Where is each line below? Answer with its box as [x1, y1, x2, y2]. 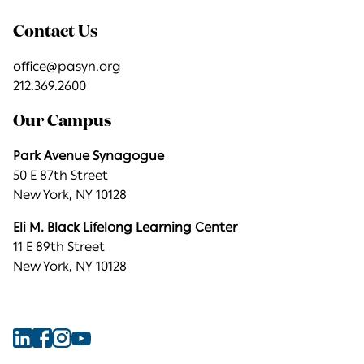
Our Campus [13, 113, 111, 130]
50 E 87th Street [13, 167, 108, 184]
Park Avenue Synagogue [13, 148, 164, 164]
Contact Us [13, 24, 97, 41]
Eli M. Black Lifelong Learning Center [13, 219, 237, 236]
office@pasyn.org [13, 58, 121, 75]
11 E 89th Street [13, 239, 105, 255]
